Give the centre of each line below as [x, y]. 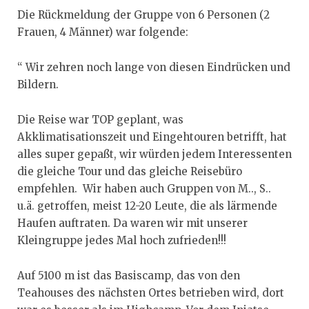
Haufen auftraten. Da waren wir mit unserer [132, 223]
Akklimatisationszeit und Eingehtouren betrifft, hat [152, 137]
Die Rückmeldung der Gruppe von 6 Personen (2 [143, 15]
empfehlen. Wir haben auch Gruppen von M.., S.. [146, 189]
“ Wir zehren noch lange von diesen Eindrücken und [154, 68]
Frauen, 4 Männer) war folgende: [103, 32]
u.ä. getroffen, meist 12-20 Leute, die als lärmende [147, 206]
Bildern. [38, 85]
